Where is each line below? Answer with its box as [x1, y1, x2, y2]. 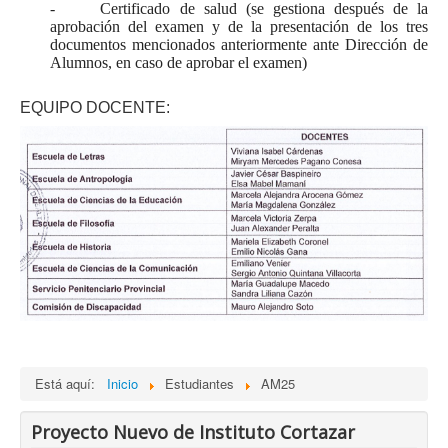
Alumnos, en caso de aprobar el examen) [50, 53, 307, 71]
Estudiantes [165, 374, 238, 394]
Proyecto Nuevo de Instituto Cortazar [31, 420, 355, 445]
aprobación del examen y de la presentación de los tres [50, 17, 428, 35]
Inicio [107, 374, 138, 394]
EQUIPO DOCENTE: [20, 98, 170, 116]
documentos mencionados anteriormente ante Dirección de [50, 35, 428, 53]
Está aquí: [35, 374, 103, 394]
